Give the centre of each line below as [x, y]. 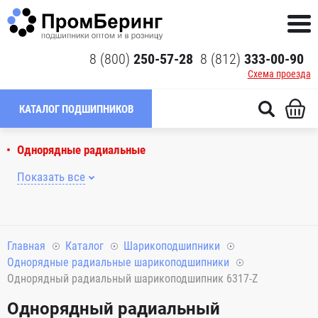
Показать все [51, 177]
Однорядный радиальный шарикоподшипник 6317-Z [132, 279]
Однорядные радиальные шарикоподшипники [118, 262]
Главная [26, 246]
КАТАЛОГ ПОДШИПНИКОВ [76, 109]
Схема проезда [279, 74]
